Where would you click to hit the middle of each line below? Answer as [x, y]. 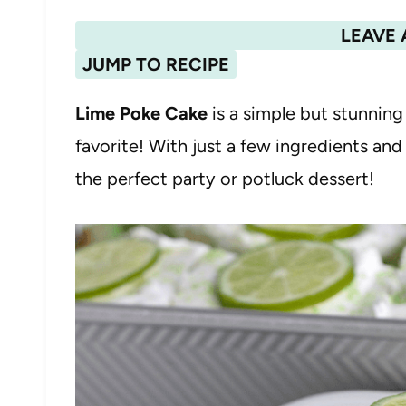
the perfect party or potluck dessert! [225, 179]
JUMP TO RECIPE [156, 64]
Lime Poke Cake [141, 113]
